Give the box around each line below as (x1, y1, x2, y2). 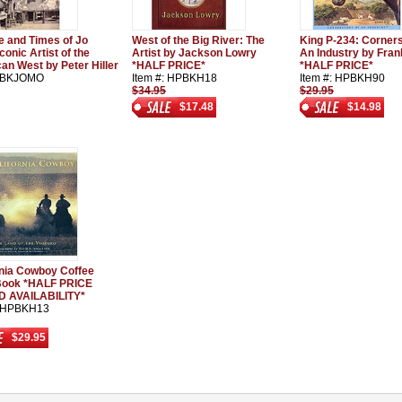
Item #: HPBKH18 (132, 72, 217, 84)
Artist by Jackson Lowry (132, 47, 257, 59)
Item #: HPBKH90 (300, 72, 385, 84)
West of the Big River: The (132, 34, 265, 47)
